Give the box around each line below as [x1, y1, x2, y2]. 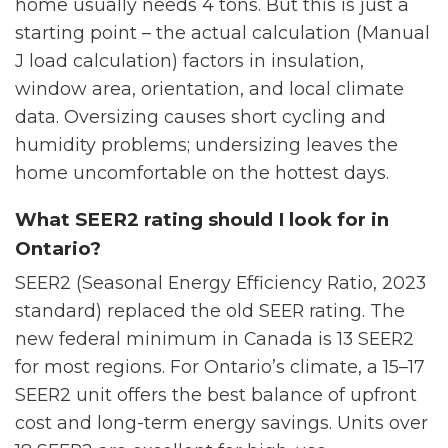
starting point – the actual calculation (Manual [15, 21, 430, 43]
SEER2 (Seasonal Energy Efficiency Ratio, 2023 [15, 271, 426, 293]
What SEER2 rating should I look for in [15, 207, 389, 231]
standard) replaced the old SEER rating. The [15, 299, 405, 321]
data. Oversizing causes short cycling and [15, 105, 386, 127]
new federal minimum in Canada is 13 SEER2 [15, 327, 414, 349]
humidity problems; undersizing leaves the [15, 133, 398, 155]
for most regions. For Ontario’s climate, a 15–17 [15, 355, 425, 377]
